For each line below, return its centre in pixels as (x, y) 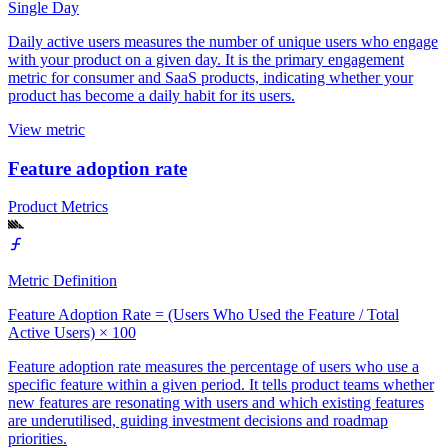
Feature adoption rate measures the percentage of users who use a (213, 367)
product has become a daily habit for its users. (151, 95)
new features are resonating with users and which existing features (216, 403)
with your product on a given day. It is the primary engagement (206, 59)
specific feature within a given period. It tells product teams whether (221, 385)
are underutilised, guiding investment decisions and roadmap (198, 421)
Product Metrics (58, 207)
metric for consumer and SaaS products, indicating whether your (210, 77)
